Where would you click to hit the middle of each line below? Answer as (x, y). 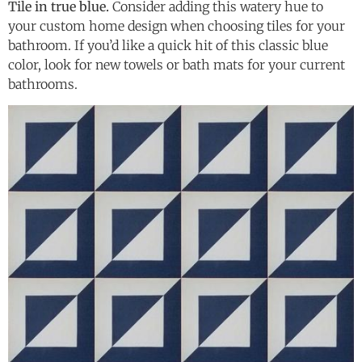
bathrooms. (44, 84)
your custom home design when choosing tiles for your (177, 25)
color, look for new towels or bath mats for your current (177, 64)
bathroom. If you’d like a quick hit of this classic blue (168, 45)
